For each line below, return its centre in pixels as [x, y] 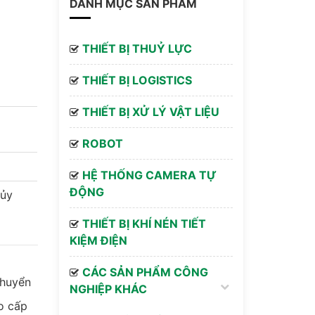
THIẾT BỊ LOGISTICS [137, 80]
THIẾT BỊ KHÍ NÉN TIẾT [144, 224]
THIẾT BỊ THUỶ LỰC [137, 49]
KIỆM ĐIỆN [98, 240]
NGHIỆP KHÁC [108, 289]
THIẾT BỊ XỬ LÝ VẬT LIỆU [150, 112]
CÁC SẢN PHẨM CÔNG [145, 272]
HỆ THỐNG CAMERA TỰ [149, 175]
